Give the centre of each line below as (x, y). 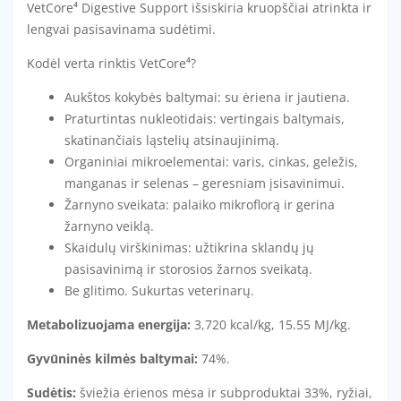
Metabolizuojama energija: (109, 325)
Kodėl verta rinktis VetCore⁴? (111, 64)
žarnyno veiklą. (109, 226)
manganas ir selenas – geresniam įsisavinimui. (205, 183)
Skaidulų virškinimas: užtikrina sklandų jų (189, 248)
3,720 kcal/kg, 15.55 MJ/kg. (271, 325)
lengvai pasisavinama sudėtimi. (121, 30)
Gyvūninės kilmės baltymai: (112, 359)
